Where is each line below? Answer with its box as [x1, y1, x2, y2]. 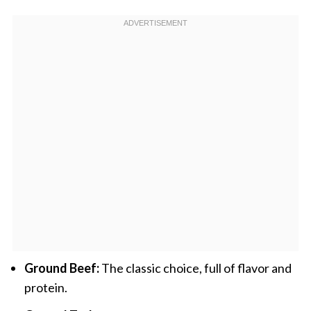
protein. [24, 279, 67, 295]
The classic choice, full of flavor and [99, 260, 292, 276]
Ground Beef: [24, 260, 99, 276]
